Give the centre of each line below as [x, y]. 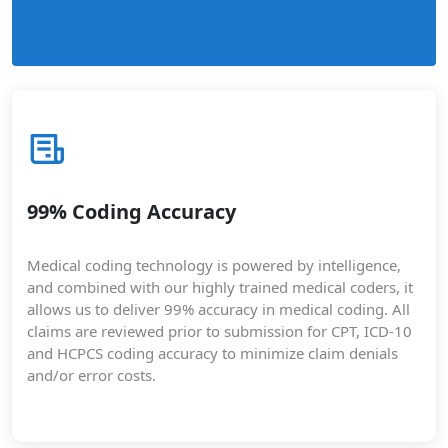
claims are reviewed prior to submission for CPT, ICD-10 [219, 331]
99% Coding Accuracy [131, 211]
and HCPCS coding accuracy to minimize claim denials [212, 353]
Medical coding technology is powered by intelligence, [214, 265]
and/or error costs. [91, 375]
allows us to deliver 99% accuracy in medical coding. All [218, 309]
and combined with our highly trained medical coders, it [220, 287]
